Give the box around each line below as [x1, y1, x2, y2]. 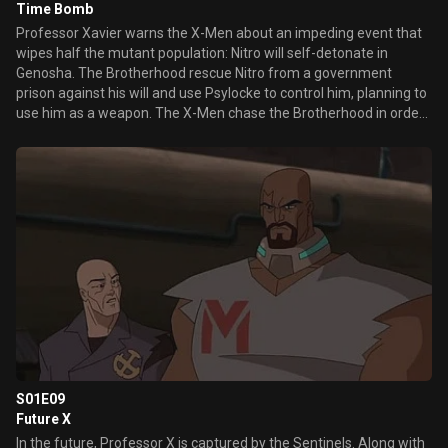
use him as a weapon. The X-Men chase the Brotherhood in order [16, 105, 424, 121]
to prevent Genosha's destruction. [16, 125, 227, 141]
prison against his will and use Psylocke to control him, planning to [16, 85, 427, 101]
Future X [16, 411, 71, 427]
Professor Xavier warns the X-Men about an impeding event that [16, 25, 422, 41]
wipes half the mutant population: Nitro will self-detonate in [16, 45, 388, 61]
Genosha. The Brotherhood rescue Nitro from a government [16, 65, 392, 81]
